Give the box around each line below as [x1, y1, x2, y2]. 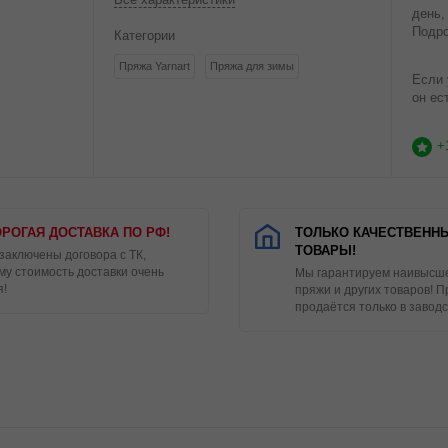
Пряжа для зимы [210, 60, 294, 72]
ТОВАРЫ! [295, 243, 356, 258]
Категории [114, 28, 175, 43]
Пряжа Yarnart [119, 60, 190, 72]
